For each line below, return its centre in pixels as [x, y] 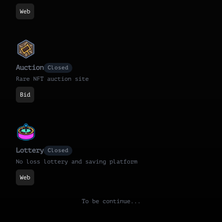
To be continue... [111, 201]
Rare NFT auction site [52, 79]
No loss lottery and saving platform [77, 161]
